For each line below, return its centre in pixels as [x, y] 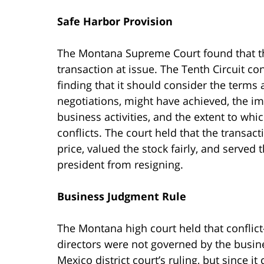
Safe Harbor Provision [115, 21]
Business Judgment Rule [122, 196]
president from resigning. [120, 164]
